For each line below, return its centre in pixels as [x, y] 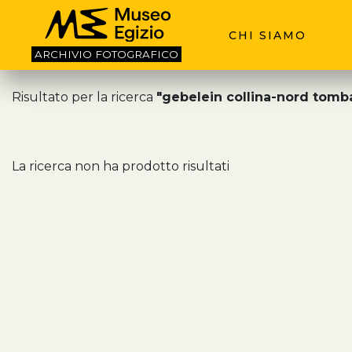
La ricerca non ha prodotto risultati [121, 166]
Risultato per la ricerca [84, 97]
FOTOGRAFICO [137, 55]
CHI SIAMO [268, 35]
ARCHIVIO [65, 55]
